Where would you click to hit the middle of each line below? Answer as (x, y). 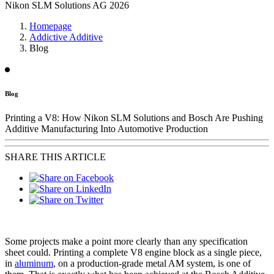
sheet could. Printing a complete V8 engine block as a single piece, (133, 252)
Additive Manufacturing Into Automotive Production (106, 128)
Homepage (50, 26)
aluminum (34, 263)
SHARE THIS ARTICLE (55, 157)
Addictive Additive (66, 37)
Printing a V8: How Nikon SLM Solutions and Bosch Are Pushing (134, 117)
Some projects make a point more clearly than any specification (126, 241)
